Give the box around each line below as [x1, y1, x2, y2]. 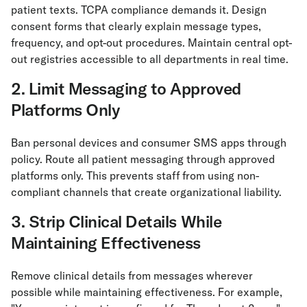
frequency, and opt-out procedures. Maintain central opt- [11, 36, 292, 50]
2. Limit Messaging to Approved [11, 78, 241, 99]
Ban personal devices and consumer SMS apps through [11, 136, 286, 150]
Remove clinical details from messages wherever [11, 269, 253, 283]
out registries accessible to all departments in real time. [11, 52, 288, 66]
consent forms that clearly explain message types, [11, 19, 261, 34]
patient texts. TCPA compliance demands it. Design [11, 3, 267, 17]
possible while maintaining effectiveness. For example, [11, 285, 282, 299]
